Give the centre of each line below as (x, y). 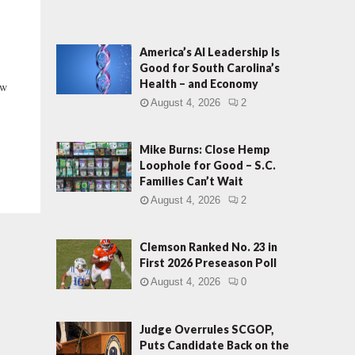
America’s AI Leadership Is (210, 52)
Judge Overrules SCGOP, (206, 330)
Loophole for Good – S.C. (208, 165)
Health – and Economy (199, 84)
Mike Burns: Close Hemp (205, 149)
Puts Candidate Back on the (214, 345)
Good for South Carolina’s (210, 68)
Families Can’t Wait (191, 181)
